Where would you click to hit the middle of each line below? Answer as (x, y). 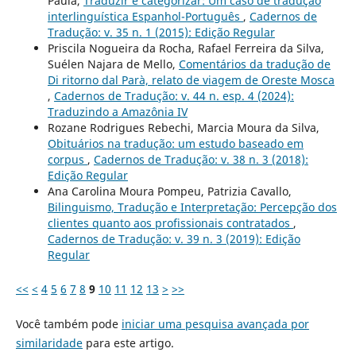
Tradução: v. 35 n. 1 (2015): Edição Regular (161, 33)
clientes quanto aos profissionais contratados (170, 223)
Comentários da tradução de (254, 64)
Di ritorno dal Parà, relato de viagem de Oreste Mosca (191, 80)
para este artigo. (128, 342)
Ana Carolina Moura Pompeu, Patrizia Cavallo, (169, 192)
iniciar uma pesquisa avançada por (215, 323)
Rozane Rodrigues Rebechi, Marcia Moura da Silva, (183, 128)
